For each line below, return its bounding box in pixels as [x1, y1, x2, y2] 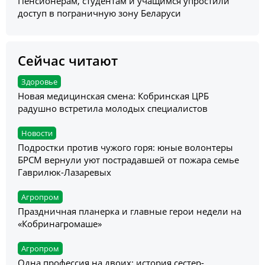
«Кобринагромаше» [18, 218, 102, 230]
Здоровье [21, 76, 57, 88]
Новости [21, 128, 53, 139]
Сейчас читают [18, 51, 118, 70]
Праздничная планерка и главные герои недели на [18, 205, 241, 218]
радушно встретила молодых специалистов [18, 102, 208, 115]
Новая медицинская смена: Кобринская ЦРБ [18, 90, 209, 102]
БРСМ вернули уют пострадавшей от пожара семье [18, 154, 239, 166]
